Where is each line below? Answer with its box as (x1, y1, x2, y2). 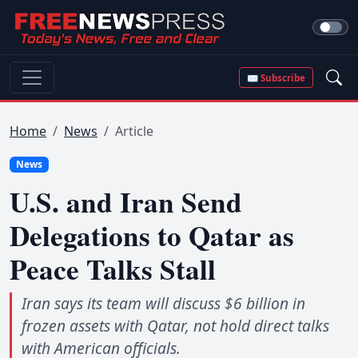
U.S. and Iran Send (10, 181, 242, 223)
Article (115, 122, 153, 140)
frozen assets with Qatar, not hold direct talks (22, 315, 329, 337)
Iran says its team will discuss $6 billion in (22, 292, 305, 315)
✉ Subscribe (247, 71, 306, 84)
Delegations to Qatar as (10, 215, 294, 257)
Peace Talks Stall (10, 249, 216, 290)
